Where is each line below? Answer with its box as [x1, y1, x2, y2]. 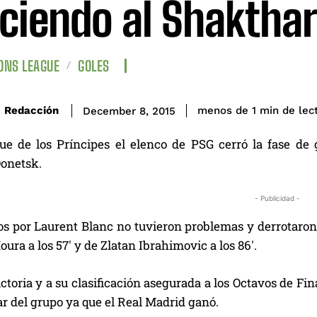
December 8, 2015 [83, 104, 175, 117]
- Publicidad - [255, 193, 300, 202]
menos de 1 [197, 104, 256, 117]
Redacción [4, 104, 59, 117]
